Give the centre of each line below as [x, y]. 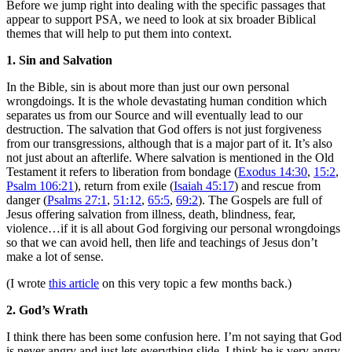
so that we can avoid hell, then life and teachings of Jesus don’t [162, 242]
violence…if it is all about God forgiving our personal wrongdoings [173, 228]
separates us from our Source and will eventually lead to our [154, 115]
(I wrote [27, 283]
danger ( [27, 200]
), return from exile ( [124, 185]
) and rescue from [277, 185]
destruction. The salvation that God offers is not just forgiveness [164, 129]
